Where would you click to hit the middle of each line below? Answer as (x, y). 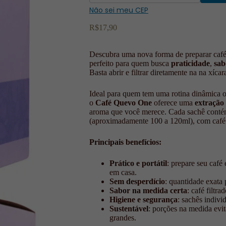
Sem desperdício (137, 181)
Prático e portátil (138, 163)
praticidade (190, 63)
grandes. (123, 218)
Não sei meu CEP (119, 10)
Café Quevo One (123, 103)
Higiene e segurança (143, 200)
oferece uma (173, 103)
